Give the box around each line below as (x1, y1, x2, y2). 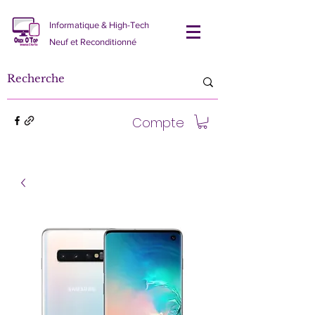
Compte (132, 113, 184, 131)
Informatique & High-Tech (49, 20, 149, 30)
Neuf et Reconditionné (49, 37, 136, 47)
